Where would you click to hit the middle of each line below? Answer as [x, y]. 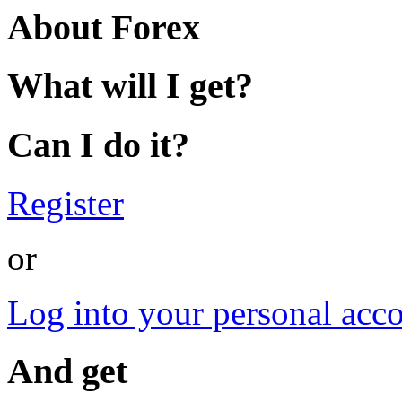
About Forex [104, 27]
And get [67, 371]
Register [66, 203]
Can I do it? [98, 145]
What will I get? [130, 86]
